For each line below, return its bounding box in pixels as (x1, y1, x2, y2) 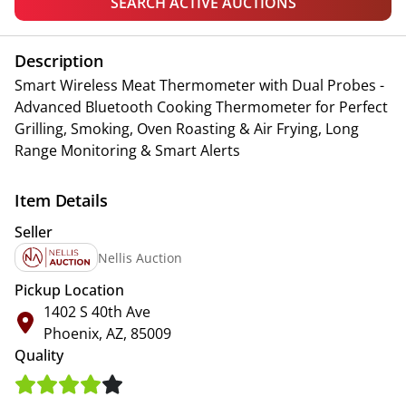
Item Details (14, 189, 108, 211)
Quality (14, 345, 63, 365)
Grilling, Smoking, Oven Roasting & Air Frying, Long (14, 119, 359, 139)
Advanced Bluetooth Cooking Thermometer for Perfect (14, 97, 388, 117)
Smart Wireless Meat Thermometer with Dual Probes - (14, 75, 384, 95)
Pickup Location (14, 280, 124, 300)
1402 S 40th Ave (43, 302, 150, 322)
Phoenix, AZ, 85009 (43, 324, 171, 343)
